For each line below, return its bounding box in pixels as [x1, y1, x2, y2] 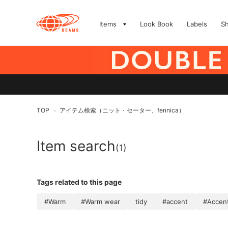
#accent [162, 197, 188, 206]
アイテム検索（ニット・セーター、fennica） [60, 106, 185, 114]
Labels [187, 20, 207, 28]
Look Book [140, 20, 173, 28]
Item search [37, 137, 116, 155]
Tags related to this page [37, 178, 122, 186]
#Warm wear [81, 197, 120, 206]
